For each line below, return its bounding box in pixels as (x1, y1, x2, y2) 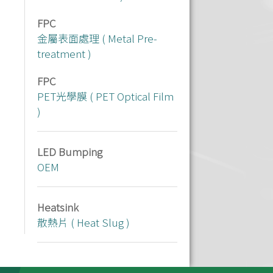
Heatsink (37, 199, 79, 214)
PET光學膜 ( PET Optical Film (37, 88, 174, 104)
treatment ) (37, 46, 91, 61)
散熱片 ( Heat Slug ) (37, 214, 130, 230)
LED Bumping (37, 144, 102, 159)
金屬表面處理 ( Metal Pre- (37, 30, 157, 46)
